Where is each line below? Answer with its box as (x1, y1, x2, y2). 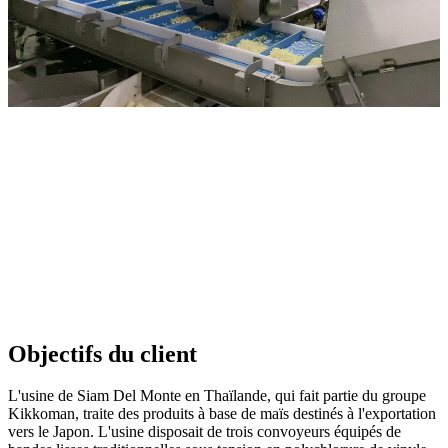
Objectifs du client (8, 340, 197, 367)
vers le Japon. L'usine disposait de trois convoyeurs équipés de (8, 423, 401, 441)
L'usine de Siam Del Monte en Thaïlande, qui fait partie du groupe (8, 387, 426, 405)
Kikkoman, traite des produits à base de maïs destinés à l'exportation (8, 405, 436, 423)
